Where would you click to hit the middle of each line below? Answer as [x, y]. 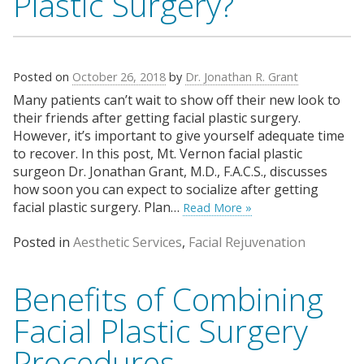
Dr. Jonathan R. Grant [242, 77]
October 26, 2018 [119, 77]
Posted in [43, 242]
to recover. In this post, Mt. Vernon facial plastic [158, 154]
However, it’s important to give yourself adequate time [179, 136]
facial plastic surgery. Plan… [98, 208]
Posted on [43, 77]
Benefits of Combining [168, 298]
